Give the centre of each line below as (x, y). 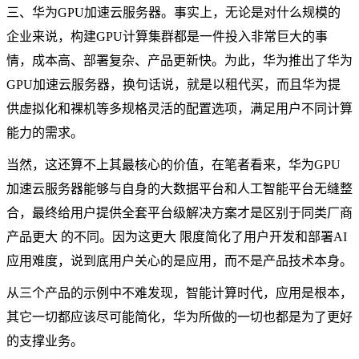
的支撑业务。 (45, 341)
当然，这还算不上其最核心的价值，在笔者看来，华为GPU (173, 164)
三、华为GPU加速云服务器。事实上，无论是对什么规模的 (173, 12)
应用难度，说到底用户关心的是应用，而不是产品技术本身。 (179, 260)
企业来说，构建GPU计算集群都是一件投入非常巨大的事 (167, 36)
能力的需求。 (45, 132)
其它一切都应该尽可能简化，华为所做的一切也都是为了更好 (179, 317)
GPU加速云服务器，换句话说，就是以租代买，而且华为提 (173, 84)
